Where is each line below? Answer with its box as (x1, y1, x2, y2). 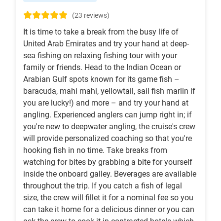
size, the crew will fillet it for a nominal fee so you (23, 193, 193, 203)
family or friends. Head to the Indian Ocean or (23, 63, 181, 73)
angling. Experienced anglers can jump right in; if (23, 110, 192, 120)
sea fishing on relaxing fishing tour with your (23, 51, 177, 61)
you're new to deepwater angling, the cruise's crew (23, 122, 195, 132)
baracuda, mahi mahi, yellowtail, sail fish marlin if (23, 86, 195, 96)
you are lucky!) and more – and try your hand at (23, 98, 188, 108)
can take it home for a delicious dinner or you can (23, 205, 194, 215)
